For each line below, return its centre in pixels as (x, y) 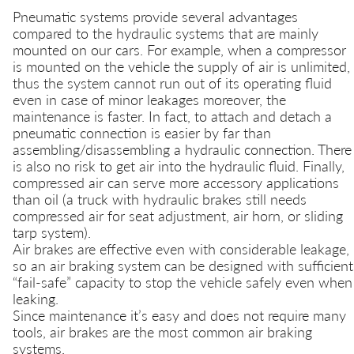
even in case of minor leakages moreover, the (149, 99)
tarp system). (52, 232)
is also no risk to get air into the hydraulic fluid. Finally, (179, 166)
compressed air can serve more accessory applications (176, 182)
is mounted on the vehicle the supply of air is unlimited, (181, 66)
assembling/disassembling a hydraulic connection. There (182, 149)
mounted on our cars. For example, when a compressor (179, 49)
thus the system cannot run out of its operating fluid (172, 83)
